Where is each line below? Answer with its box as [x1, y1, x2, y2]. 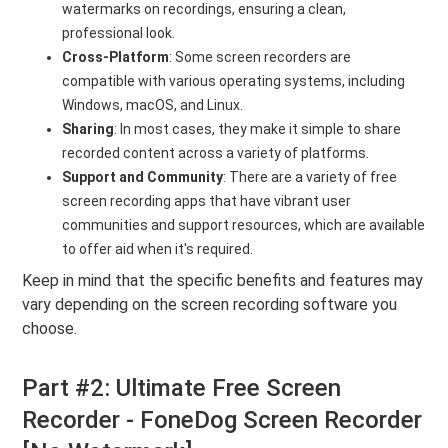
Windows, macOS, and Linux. [62, 97, 244, 113]
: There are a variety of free [223, 169, 398, 185]
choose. [22, 319, 78, 338]
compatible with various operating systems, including [62, 73, 406, 89]
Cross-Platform [62, 49, 170, 65]
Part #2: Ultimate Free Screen [22, 374, 342, 402]
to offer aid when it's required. [62, 241, 254, 257]
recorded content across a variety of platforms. [62, 145, 370, 161]
